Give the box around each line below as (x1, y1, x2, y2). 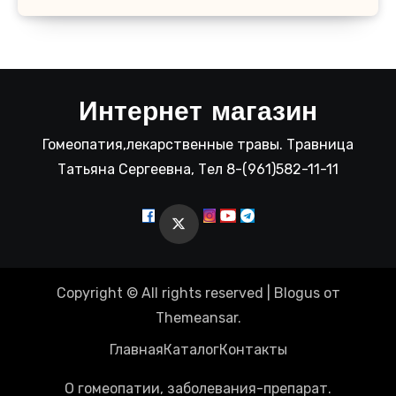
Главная (109, 340, 164, 358)
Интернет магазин (79, 99, 317, 127)
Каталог (163, 340, 219, 358)
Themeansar (155, 308, 238, 326)
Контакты (218, 340, 287, 358)
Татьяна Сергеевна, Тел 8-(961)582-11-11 (57, 160, 339, 178)
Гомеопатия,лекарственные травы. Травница (42, 135, 354, 153)
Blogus (273, 284, 320, 301)
